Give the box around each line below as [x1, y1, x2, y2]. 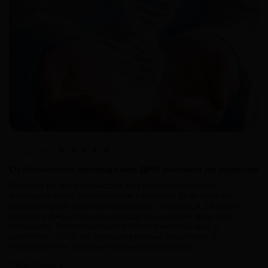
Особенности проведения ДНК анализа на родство [9, 163, 258, 175]
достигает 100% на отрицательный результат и [9, 231, 217, 242]
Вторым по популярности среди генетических [9, 180, 218, 191]
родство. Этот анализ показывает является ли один [9, 200, 240, 212]
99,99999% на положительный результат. [9, 241, 191, 252]
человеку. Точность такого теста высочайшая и [9, 221, 219, 232]
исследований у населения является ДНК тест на [9, 190, 232, 202]
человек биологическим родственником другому [9, 211, 232, 222]
